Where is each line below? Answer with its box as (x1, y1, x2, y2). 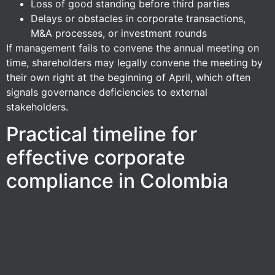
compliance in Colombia (6, 169, 228, 193)
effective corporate (6, 145, 185, 170)
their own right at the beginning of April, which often (6, 71, 250, 83)
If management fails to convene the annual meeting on (6, 41, 259, 54)
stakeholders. (6, 100, 68, 113)
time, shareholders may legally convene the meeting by (6, 56, 263, 69)
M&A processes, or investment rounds (31, 26, 207, 39)
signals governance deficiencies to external (6, 85, 207, 98)
